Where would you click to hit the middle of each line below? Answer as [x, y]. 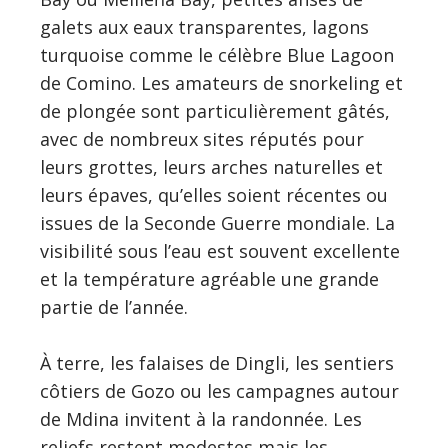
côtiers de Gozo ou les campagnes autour [219, 390]
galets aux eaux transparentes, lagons [204, 26]
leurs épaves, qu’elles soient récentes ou [214, 194]
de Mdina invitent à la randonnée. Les [201, 418]
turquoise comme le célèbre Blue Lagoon [217, 54]
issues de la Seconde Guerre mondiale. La [217, 222]
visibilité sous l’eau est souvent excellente [220, 250]
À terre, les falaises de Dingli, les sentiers [217, 362]
